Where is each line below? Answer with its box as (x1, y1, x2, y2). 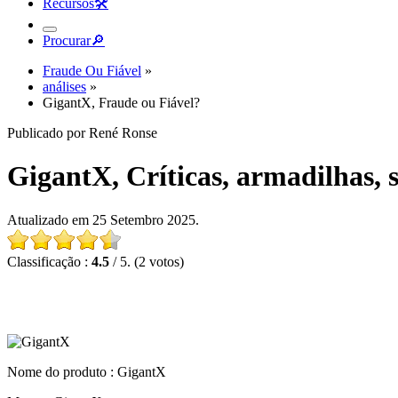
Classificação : (7, 253, 92, 269)
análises (43, 79, 86, 94)
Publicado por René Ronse (7, 125, 157, 140)
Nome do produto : (7, 363, 117, 379)
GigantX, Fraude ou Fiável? (43, 95, 200, 110)
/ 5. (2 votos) (109, 253, 184, 269)
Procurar (43, 33, 91, 48)
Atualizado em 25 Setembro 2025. (7, 211, 199, 227)
